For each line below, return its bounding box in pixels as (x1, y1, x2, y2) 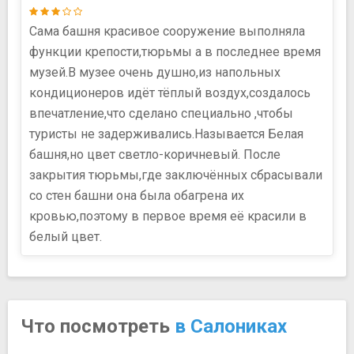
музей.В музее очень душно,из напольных (29, 64, 281, 80)
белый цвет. (29, 228, 102, 244)
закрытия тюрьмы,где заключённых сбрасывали (29, 167, 322, 183)
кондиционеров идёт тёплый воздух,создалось (29, 85, 311, 100)
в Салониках (175, 314, 287, 337)
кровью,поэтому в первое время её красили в (29, 208, 307, 224)
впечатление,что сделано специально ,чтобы (29, 105, 293, 121)
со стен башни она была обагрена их (29, 187, 244, 203)
